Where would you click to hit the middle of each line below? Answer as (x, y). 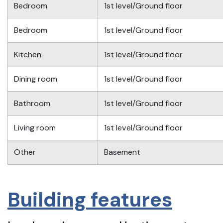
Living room (35, 128)
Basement (122, 152)
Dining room (36, 79)
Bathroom (32, 104)
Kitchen (28, 55)
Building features (90, 200)
